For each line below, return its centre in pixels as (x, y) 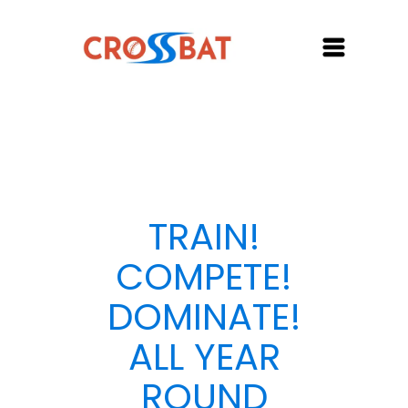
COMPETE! (204, 277)
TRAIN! (204, 237)
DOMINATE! (204, 317)
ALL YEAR (204, 357)
